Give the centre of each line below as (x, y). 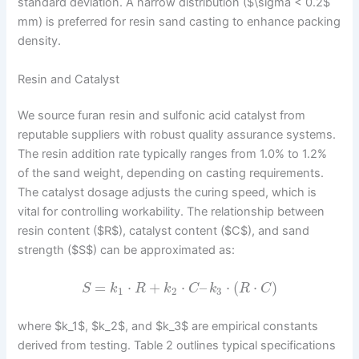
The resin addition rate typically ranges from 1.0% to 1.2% (173, 154)
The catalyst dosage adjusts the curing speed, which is (167, 193)
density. (40, 41)
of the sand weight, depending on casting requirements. (171, 173)
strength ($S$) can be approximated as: (127, 250)
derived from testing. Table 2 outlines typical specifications (177, 346)
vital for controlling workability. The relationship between (171, 212)
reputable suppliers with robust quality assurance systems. (177, 135)
